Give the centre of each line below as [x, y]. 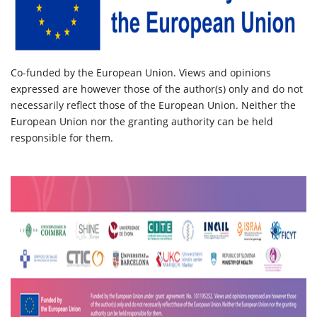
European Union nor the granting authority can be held [142, 121]
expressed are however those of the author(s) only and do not [157, 89]
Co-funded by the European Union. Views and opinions [141, 73]
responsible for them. [62, 138]
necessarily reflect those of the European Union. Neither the [153, 105]
